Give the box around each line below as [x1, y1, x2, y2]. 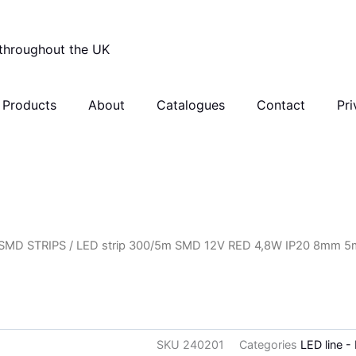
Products [2, 97, 56, 114]
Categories [239, 338, 298, 352]
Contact [256, 97, 305, 114]
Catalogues [156, 97, 225, 114]
